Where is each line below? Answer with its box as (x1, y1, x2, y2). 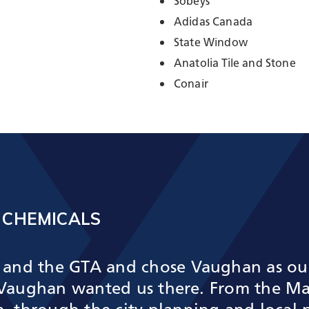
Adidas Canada (174, 17, 253, 29)
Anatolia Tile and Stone (174, 59, 296, 70)
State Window (174, 38, 248, 50)
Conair (174, 79, 208, 91)
